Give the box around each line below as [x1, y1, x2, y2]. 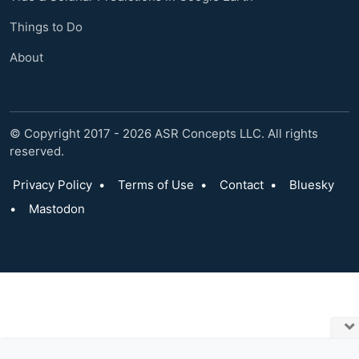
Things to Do [10, 19, 83, 34]
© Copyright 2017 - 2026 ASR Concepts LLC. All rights [10, 126, 318, 141]
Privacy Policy [13, 177, 92, 192]
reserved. [10, 143, 64, 159]
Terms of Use [118, 177, 194, 192]
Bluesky [289, 177, 334, 192]
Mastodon [29, 201, 85, 216]
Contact [220, 177, 264, 192]
